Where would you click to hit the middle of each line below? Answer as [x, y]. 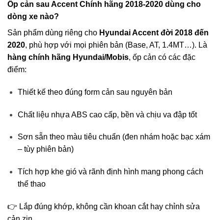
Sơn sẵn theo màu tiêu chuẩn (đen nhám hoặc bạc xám [114, 137]
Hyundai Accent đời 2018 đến [154, 32]
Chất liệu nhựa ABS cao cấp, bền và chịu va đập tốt [107, 114]
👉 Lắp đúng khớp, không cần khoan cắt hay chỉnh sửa [104, 206]
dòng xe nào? [33, 16]
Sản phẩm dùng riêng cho [53, 32]
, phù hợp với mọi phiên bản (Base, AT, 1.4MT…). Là [116, 45]
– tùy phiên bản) [45, 149]
